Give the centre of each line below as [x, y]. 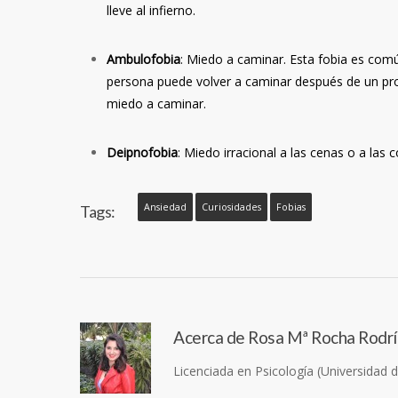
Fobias [291, 207]
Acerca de [209, 337]
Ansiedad [165, 207]
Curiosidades [231, 207]
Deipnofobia [142, 152]
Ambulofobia [143, 59]
